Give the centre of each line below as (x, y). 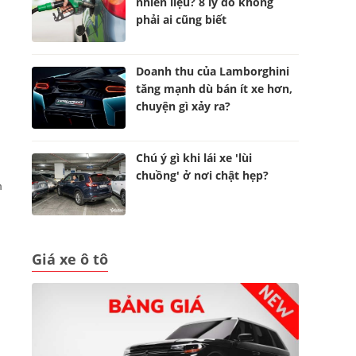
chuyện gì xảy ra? (184, 106)
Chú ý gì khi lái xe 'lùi (194, 158)
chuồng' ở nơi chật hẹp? (203, 175)
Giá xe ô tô (70, 259)
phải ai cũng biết (182, 19)
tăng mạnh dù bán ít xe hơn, (215, 89)
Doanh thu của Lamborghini (213, 71)
